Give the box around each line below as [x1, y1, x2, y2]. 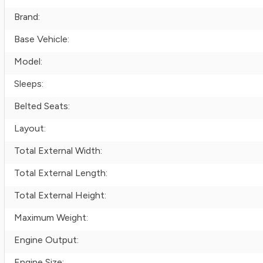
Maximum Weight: [14, 212, 88, 223]
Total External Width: [14, 145, 102, 156]
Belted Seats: [14, 100, 70, 112]
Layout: [14, 123, 46, 134]
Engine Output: [14, 234, 79, 245]
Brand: [14, 11, 40, 22]
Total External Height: [14, 190, 106, 201]
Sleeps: [14, 78, 43, 89]
